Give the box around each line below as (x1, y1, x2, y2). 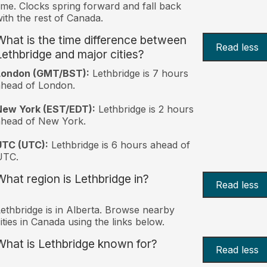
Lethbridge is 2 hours (95, 103, 194, 115)
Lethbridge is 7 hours (89, 67, 188, 79)
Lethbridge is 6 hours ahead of (48, 138, 190, 151)
